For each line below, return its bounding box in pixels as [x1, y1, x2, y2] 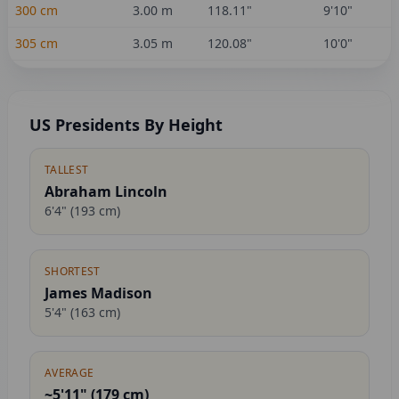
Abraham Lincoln [45, 182, 167, 201]
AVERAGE [45, 365, 94, 380]
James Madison [45, 283, 152, 303]
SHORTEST [45, 264, 101, 279]
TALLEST [45, 162, 89, 177]
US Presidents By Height [29, 114, 223, 135]
